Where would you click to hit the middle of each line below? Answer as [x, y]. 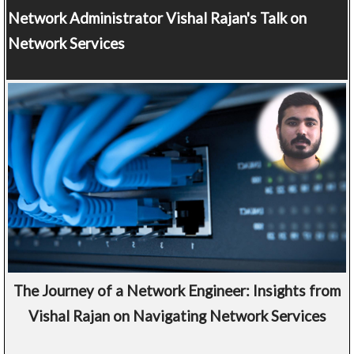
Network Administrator [85, 18]
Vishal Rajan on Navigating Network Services [177, 316]
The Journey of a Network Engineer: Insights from [177, 290]
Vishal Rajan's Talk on [235, 18]
